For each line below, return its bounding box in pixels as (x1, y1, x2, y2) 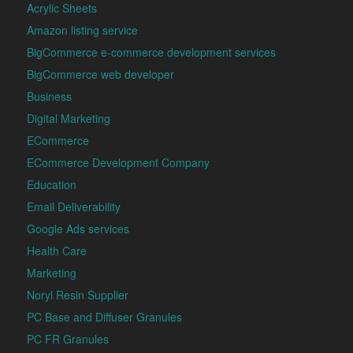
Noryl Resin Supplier (26, 287, 128, 303)
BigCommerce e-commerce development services (26, 44, 276, 61)
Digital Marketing (26, 110, 110, 127)
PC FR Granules (26, 331, 109, 347)
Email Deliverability (26, 199, 121, 215)
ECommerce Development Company (26, 154, 210, 171)
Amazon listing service (26, 22, 138, 39)
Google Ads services (26, 221, 129, 237)
